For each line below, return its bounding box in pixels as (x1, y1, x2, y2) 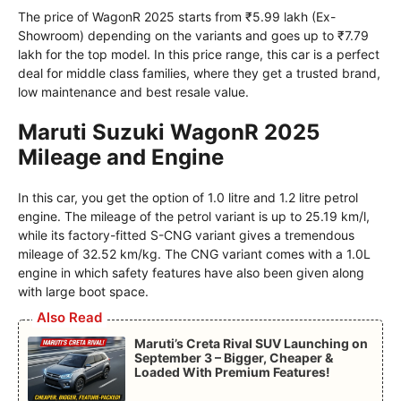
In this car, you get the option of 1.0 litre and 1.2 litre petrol (18, 190, 358, 206)
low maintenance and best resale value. (18, 84, 249, 100)
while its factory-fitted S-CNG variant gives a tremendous (18, 227, 354, 243)
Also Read (37, 309, 102, 327)
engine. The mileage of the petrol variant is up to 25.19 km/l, (18, 209, 370, 225)
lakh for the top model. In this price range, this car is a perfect (18, 47, 380, 63)
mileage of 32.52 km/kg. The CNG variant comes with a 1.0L (18, 246, 371, 262)
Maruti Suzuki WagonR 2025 (18, 119, 320, 146)
